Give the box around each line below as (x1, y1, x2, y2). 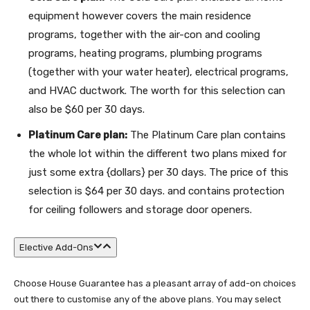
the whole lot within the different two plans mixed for (28, 147, 286, 160)
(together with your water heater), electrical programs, (28, 66, 289, 78)
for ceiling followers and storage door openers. (28, 203, 252, 216)
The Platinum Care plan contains (127, 129, 286, 141)
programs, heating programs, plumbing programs (28, 47, 262, 60)
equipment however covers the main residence (28, 10, 251, 22)
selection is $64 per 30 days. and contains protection (28, 185, 284, 197)
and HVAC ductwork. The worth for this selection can (28, 84, 285, 97)
